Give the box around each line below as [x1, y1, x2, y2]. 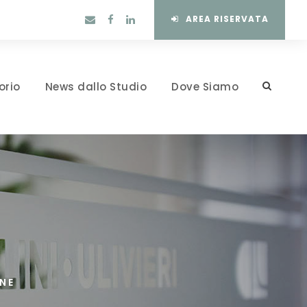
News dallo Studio [45, 79, 147, 94]
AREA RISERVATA [186, 13, 269, 25]
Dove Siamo [171, 79, 238, 94]
